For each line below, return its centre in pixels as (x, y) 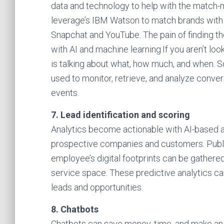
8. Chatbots (75, 209)
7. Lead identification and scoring (120, 115)
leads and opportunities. (97, 187)
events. (65, 93)
